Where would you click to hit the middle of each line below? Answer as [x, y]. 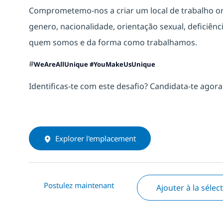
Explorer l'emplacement [96, 138]
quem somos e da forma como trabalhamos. [113, 42]
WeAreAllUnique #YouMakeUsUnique [95, 64]
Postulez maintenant [79, 185]
